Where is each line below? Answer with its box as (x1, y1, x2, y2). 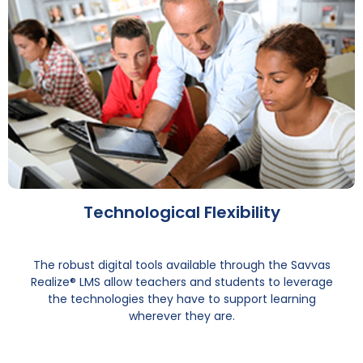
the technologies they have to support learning (47, 291, 316, 308)
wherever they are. (128, 308, 235, 325)
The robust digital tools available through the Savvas (32, 257, 331, 274)
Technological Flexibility (83, 201, 280, 224)
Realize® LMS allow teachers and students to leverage (30, 274, 333, 291)
